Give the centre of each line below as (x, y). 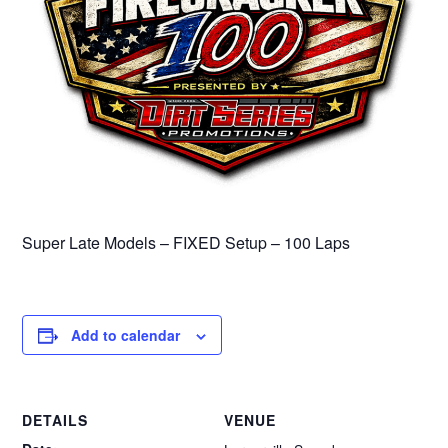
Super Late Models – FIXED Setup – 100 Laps (186, 243)
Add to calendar (126, 335)
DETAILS (55, 420)
